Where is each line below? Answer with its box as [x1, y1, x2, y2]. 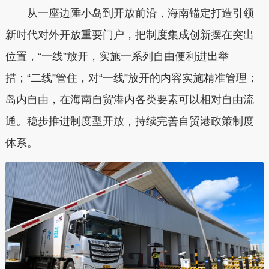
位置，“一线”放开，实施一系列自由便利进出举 [5, 50, 229, 62]
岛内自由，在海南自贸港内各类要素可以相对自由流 [5, 93, 254, 106]
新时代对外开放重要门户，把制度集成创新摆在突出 [5, 28, 254, 41]
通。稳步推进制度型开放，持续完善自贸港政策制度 [5, 115, 254, 127]
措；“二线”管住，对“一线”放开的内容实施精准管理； [5, 71, 258, 84]
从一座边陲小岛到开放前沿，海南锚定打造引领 [5, 7, 254, 19]
